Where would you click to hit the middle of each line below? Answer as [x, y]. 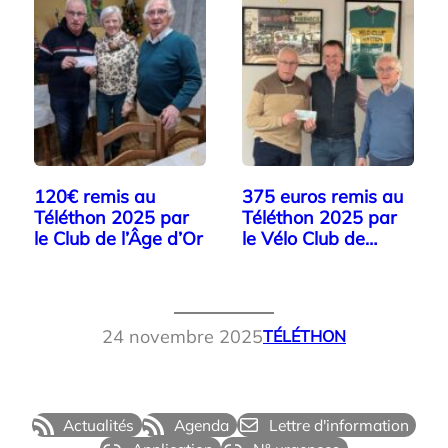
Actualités [99, 424]
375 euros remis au [322, 196]
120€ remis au [94, 196]
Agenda [201, 424]
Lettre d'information [338, 424]
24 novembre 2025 [182, 336]
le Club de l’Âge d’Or [118, 238]
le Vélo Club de [303, 238]
